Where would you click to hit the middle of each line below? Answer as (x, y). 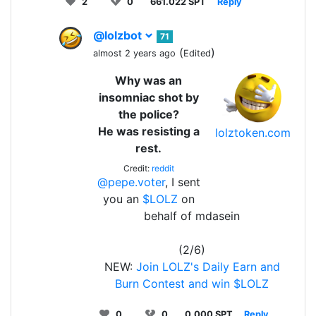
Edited (197, 53)
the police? (148, 114)
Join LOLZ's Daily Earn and (208, 266)
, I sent (182, 182)
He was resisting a (148, 131)
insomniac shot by (148, 97)
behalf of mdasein (192, 215)
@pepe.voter (131, 182)
